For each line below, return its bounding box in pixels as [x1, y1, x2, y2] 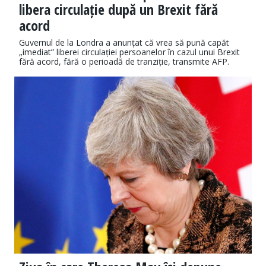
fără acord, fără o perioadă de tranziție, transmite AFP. [19, 56, 229, 68]
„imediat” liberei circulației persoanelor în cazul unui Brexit [19, 46, 240, 58]
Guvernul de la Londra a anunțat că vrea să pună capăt [19, 37, 229, 49]
